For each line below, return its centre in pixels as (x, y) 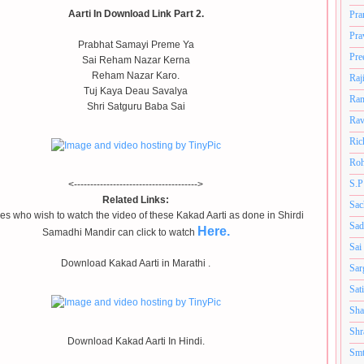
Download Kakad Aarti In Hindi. (136, 341)
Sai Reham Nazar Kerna (136, 60)
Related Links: (136, 200)
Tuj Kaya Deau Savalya (136, 91)
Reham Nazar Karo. (136, 76)
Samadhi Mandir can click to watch (119, 232)
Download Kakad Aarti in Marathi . (136, 263)
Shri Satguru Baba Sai (136, 106)
